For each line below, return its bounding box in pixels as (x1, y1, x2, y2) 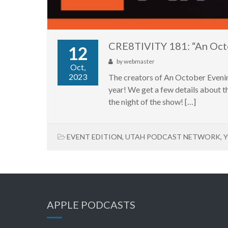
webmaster (124, 57, 155, 65)
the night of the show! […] (108, 96, 196, 106)
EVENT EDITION (67, 132, 122, 141)
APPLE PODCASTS (47, 198, 135, 211)
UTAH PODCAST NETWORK (125, 132, 220, 141)
